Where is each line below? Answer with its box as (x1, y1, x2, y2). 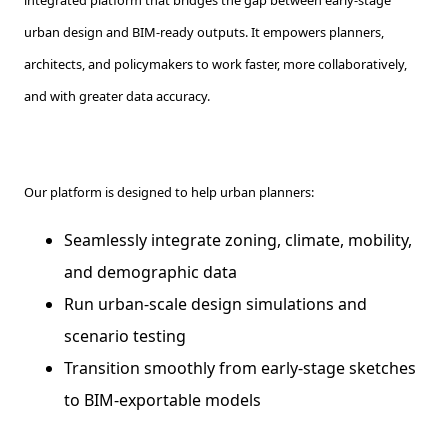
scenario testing (64, 324, 186, 347)
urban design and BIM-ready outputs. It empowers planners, (24, 22, 384, 41)
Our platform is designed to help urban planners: (24, 182, 314, 201)
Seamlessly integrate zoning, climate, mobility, (64, 228, 412, 251)
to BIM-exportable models (64, 388, 261, 411)
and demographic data (64, 260, 237, 283)
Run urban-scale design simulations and (64, 292, 367, 315)
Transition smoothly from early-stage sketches (64, 356, 416, 379)
